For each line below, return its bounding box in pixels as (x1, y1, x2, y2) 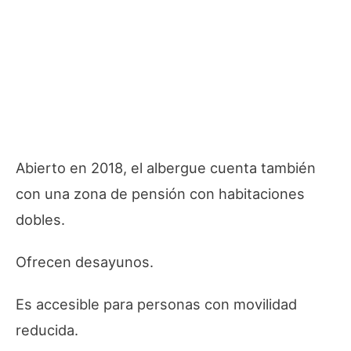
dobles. (16, 210, 65, 228)
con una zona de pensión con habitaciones (16, 184, 305, 202)
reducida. (16, 320, 78, 338)
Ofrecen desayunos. (16, 252, 154, 270)
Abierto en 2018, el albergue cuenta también (16, 158, 316, 176)
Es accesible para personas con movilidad (16, 295, 297, 313)
